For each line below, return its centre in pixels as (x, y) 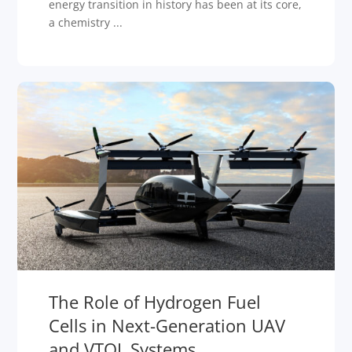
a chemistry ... (86, 22)
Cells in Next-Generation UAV (167, 325)
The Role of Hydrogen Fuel (155, 301)
